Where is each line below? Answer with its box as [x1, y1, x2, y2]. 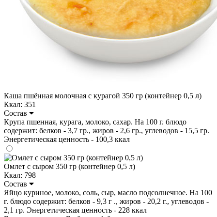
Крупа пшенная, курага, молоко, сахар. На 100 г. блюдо [4, 117, 186, 126]
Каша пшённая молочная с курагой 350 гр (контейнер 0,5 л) [4, 91, 201, 100]
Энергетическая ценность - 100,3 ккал [4, 135, 130, 143]
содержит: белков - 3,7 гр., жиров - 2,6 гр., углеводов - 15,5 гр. [4, 126, 209, 135]
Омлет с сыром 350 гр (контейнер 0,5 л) [4, 162, 135, 170]
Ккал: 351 [4, 100, 36, 108]
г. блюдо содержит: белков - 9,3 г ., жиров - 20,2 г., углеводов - [4, 197, 209, 205]
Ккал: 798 [4, 170, 36, 179]
